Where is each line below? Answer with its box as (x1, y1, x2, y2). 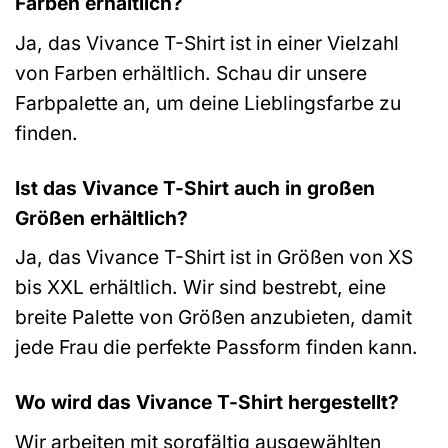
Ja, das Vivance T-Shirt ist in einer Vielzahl (15, 30, 399, 55)
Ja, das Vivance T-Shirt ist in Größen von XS (15, 245, 413, 270)
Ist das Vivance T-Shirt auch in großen (15, 175, 375, 200)
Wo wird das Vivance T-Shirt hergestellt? (15, 390, 399, 415)
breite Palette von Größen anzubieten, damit (15, 305, 412, 330)
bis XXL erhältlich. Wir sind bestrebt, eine (15, 275, 386, 300)
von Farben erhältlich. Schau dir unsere (15, 60, 367, 85)
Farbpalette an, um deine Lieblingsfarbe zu (15, 90, 401, 115)
